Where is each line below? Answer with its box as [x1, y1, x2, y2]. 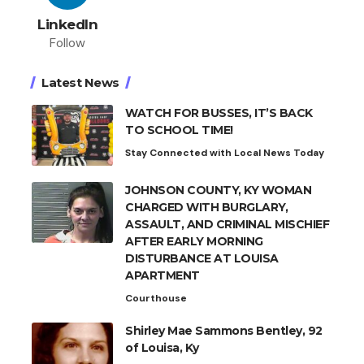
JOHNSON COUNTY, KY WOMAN [125, 182, 311, 197]
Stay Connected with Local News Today [125, 145, 324, 159]
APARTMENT [125, 267, 200, 283]
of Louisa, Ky [125, 340, 199, 355]
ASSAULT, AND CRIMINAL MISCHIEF [125, 216, 329, 232]
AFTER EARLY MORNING [125, 233, 263, 249]
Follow [50, 33, 86, 51]
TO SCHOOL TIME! [125, 122, 233, 137]
